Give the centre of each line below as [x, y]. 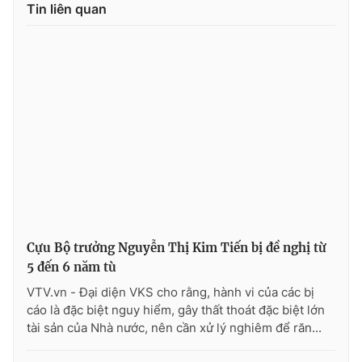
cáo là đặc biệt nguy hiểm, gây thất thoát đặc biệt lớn [176, 310]
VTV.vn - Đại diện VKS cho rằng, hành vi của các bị [170, 293]
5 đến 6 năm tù [72, 267]
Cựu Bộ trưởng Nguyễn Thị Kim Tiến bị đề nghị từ [177, 248]
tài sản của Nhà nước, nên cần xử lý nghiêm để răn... [174, 328]
